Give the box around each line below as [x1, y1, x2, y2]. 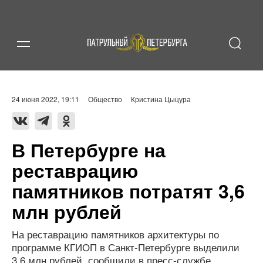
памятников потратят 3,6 [12, 177, 245, 204]
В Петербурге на [12, 136, 166, 163]
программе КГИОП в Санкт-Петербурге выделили [12, 240, 240, 254]
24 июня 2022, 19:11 [12, 94, 79, 104]
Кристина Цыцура [131, 94, 191, 104]
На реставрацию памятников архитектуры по [12, 227, 219, 241]
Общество [88, 94, 122, 104]
